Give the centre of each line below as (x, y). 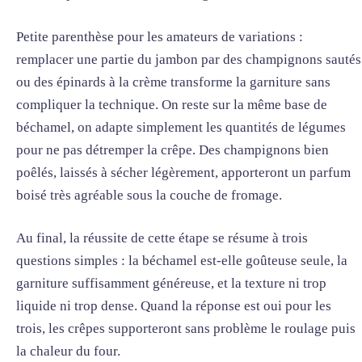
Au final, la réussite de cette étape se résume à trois (162, 238)
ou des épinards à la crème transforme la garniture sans (173, 82)
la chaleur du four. (68, 351)
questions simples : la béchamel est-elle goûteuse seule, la (182, 261)
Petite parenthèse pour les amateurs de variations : (160, 36)
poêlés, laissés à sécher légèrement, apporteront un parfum (183, 172)
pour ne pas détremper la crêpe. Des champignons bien (173, 149)
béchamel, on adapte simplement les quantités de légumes (181, 127)
